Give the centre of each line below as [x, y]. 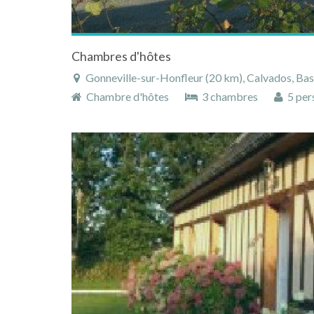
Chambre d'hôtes [127, 96]
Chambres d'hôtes [121, 56]
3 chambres [229, 96]
